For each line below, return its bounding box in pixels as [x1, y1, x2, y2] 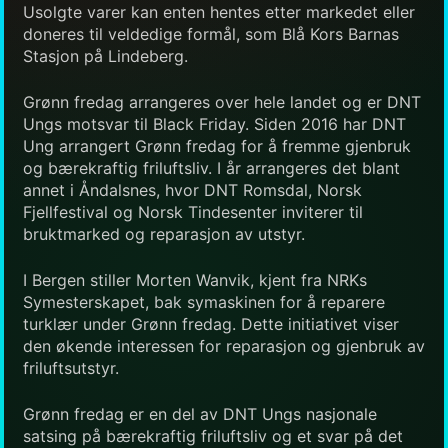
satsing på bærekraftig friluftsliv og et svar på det [23, 425, 403, 446]
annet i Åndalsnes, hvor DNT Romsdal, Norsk [23, 179, 362, 200]
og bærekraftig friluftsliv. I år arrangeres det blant [23, 157, 400, 178]
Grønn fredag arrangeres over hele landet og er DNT [23, 91, 421, 112]
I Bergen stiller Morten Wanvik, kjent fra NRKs [23, 269, 367, 290]
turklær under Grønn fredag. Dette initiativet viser [23, 313, 399, 334]
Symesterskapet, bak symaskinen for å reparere [23, 291, 385, 312]
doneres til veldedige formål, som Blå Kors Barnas [23, 23, 399, 44]
